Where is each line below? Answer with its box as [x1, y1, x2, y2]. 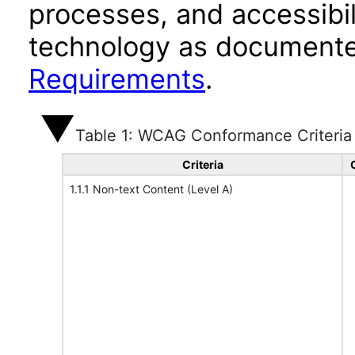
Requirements [29, 63, 205, 95]
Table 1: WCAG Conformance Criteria [75, 126, 352, 145]
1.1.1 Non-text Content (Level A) [70, 182, 233, 196]
